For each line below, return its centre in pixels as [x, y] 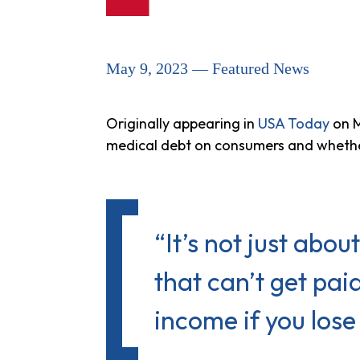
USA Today [294, 123]
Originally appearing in [182, 123]
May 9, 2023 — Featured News [208, 68]
